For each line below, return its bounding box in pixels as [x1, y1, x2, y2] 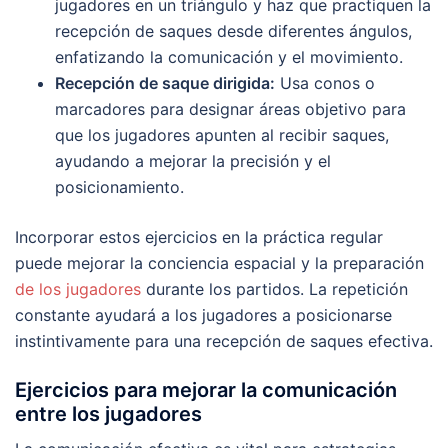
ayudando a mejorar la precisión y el [55, 150, 331, 171]
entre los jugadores [15, 401, 202, 426]
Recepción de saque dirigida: [55, 72, 275, 93]
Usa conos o [275, 72, 375, 93]
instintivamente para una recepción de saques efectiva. [15, 330, 433, 351]
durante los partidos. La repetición [141, 278, 408, 299]
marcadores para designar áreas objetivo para [55, 98, 406, 119]
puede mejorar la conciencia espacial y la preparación [15, 252, 424, 273]
